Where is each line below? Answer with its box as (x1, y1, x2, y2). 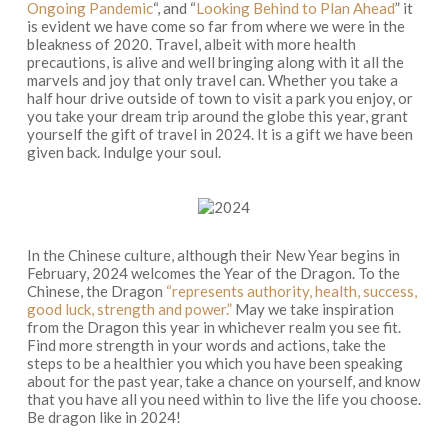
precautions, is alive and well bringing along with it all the (26, 52, 404, 71)
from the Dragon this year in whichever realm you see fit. (26, 318, 401, 336)
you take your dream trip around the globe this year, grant (26, 106, 408, 125)
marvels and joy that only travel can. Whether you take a (26, 70, 398, 89)
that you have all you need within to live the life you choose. (26, 390, 421, 408)
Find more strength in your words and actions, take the (26, 336, 386, 354)
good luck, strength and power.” (26, 300, 232, 318)
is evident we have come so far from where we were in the (26, 16, 405, 35)
